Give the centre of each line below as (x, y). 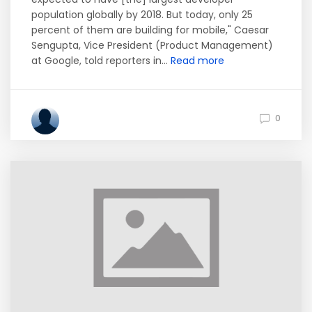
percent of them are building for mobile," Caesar (150, 30)
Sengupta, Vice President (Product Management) (152, 45)
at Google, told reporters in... (101, 61)
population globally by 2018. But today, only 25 (142, 15)
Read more (197, 61)
